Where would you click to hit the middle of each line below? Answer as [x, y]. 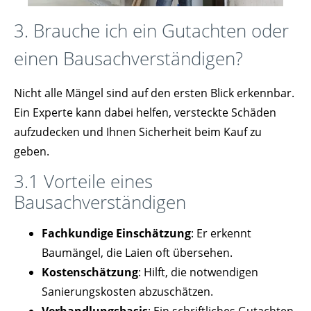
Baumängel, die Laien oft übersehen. [137, 253]
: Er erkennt [221, 234]
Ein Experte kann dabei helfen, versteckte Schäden [145, 112]
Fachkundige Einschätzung [116, 234]
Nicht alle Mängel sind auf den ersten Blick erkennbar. [154, 93]
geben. [32, 151]
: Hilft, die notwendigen [198, 272]
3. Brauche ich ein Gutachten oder [151, 30]
